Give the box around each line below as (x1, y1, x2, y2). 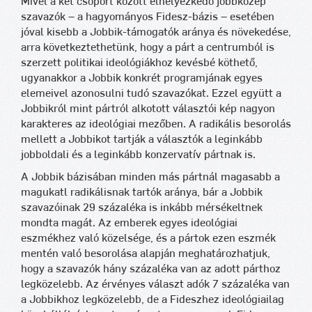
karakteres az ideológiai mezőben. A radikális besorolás (21, 118, 291, 130)
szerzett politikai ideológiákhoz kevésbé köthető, (21, 57, 258, 68)
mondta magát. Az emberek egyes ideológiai (21, 217, 237, 228)
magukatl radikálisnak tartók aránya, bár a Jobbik (21, 187, 263, 198)
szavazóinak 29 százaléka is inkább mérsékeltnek (21, 202, 263, 213)
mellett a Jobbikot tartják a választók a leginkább (21, 134, 263, 145)
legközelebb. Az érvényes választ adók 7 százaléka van (21, 279, 290, 290)
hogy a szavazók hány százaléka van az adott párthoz (21, 263, 281, 274)
